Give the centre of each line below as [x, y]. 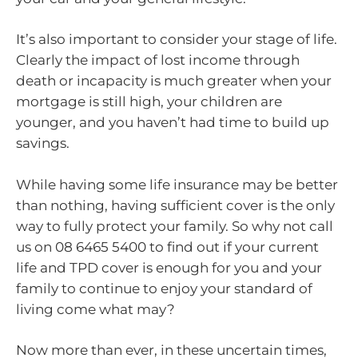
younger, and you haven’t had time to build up [173, 123]
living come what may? [95, 309]
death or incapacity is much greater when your [174, 81]
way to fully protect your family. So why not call [175, 226]
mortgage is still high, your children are [149, 102]
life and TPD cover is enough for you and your [169, 267]
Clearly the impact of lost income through [158, 60]
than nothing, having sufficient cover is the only [175, 205]
